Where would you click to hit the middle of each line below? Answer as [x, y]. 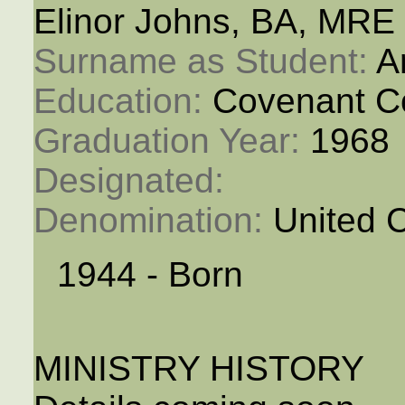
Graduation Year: [171, 141]
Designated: [133, 181]
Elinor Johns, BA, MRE [214, 22]
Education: [122, 101]
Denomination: [153, 221]
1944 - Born [150, 275]
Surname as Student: [204, 61]
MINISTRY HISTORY [198, 369]
